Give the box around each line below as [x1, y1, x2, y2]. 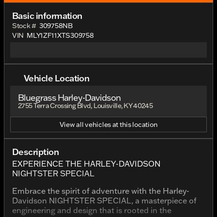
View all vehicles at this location [59, 120, 158, 129]
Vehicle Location [24, 72, 90, 84]
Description [12, 146, 59, 157]
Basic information [12, 10, 82, 21]
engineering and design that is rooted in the [12, 205, 171, 215]
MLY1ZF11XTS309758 [27, 31, 94, 40]
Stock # [12, 21, 37, 30]
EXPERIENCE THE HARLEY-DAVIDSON [12, 159, 160, 169]
